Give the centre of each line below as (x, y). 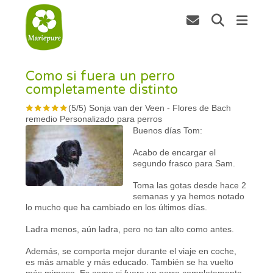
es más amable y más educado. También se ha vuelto (130, 262)
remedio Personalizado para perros (94, 119)
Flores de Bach (202, 108)
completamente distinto (102, 89)
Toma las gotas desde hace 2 (190, 185)
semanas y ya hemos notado (189, 196)
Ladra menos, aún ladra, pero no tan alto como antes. (130, 229)
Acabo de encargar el (175, 152)
